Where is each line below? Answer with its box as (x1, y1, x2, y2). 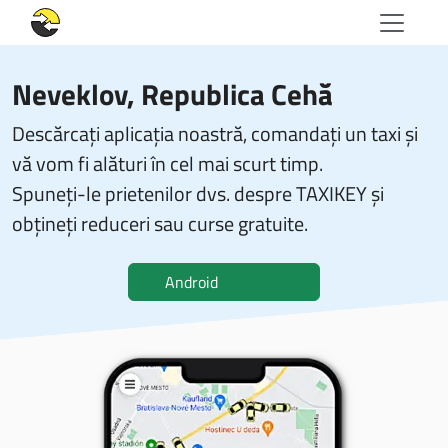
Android (165, 270, 218, 294)
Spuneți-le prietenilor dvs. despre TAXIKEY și (12, 178, 384, 209)
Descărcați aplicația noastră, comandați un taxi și (12, 118, 418, 149)
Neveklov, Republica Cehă (12, 72, 333, 116)
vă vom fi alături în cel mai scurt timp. (12, 148, 323, 179)
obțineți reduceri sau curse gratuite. (12, 208, 308, 239)
